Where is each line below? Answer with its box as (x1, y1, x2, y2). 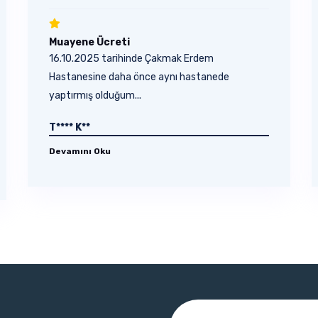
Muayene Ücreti (49, 36, 130, 48)
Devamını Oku (49, 146, 111, 156)
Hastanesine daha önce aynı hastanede (49, 71, 229, 83)
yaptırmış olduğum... (49, 89, 141, 102)
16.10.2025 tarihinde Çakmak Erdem (49, 53, 214, 65)
